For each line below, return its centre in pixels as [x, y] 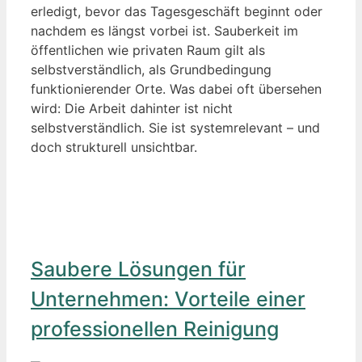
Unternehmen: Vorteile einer [168, 299]
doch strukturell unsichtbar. [114, 147]
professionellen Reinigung [155, 329]
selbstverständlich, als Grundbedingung [151, 69]
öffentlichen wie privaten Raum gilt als [148, 50]
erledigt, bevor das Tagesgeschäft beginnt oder [177, 11]
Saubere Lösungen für [138, 269]
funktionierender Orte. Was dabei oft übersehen [176, 88]
